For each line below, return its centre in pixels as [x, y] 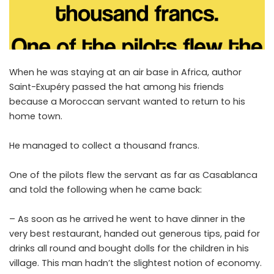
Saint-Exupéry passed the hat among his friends [117, 87]
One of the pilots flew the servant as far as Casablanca [133, 175]
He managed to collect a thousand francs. [104, 146]
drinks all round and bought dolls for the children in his [129, 249]
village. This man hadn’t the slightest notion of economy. [135, 263]
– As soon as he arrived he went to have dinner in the [127, 219]
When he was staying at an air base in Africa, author [125, 72]
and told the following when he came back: [106, 190]
